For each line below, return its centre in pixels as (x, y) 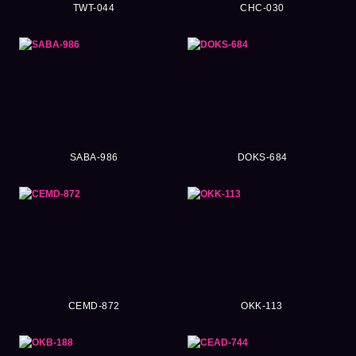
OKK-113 (262, 306)
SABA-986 (94, 157)
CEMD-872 (94, 306)
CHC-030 (262, 8)
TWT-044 (94, 8)
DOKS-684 (262, 157)
